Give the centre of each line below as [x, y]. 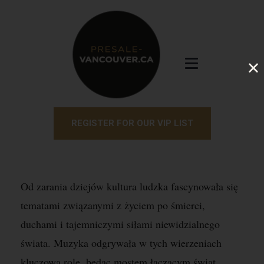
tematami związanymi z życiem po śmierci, [113, 205]
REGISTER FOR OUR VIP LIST [132, 123]
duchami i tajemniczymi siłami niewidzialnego [120, 224]
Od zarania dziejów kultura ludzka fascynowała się [129, 186]
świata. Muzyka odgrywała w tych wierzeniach [121, 243]
